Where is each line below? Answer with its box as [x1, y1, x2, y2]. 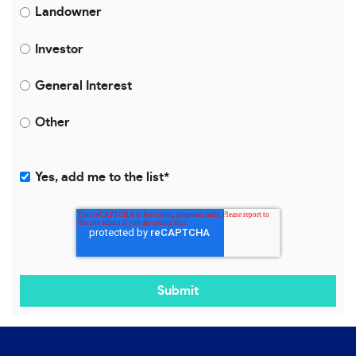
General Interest [34, 79, 132, 92]
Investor [34, 42, 83, 56]
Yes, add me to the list [34, 170, 164, 184]
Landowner [34, 6, 102, 19]
